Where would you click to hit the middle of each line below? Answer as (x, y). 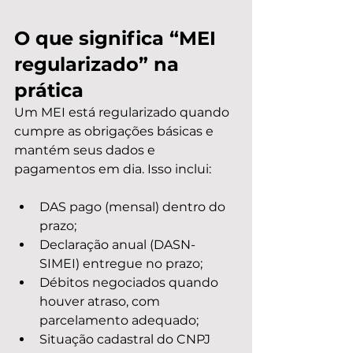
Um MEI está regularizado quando (123, 112)
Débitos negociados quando (130, 282)
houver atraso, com (101, 301)
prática (49, 90)
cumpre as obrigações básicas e (115, 131)
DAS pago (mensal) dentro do (134, 207)
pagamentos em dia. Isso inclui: (113, 169)
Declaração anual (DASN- (117, 245)
